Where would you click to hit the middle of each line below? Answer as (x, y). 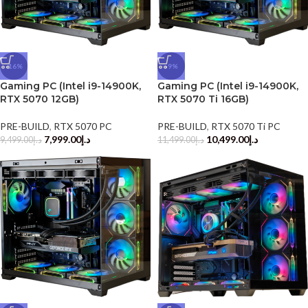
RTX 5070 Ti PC (246, 126)
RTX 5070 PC (83, 126)
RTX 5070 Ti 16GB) (203, 99)
